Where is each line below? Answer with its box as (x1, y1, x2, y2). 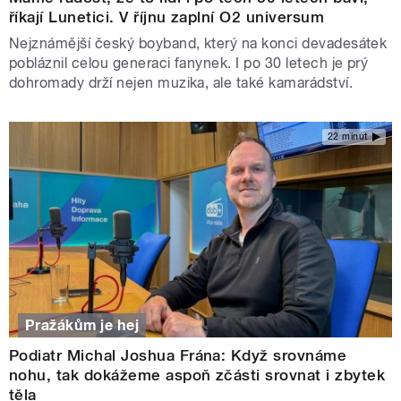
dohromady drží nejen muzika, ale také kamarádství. (9, 74, 357, 92)
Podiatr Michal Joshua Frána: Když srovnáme (9, 346, 347, 364)
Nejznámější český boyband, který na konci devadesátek (9, 35, 388, 53)
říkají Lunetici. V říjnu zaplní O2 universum (9, 8, 325, 27)
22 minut (327, 131, 368, 141)
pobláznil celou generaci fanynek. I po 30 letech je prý (9, 55, 369, 73)
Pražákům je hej (25, 316, 140, 334)
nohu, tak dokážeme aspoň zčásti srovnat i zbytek (9, 365, 386, 384)
